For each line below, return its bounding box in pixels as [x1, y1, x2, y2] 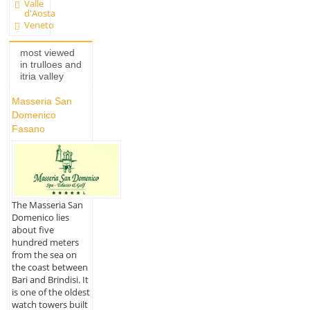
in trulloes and [19, 58, 82, 70]
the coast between [11, 260, 88, 273]
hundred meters [11, 235, 79, 248]
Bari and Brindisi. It [11, 273, 89, 286]
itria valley [19, 70, 64, 82]
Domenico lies [11, 210, 69, 224]
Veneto [24, 19, 55, 32]
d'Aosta [24, 6, 56, 19]
